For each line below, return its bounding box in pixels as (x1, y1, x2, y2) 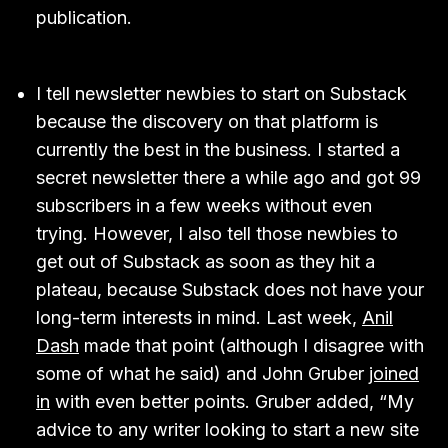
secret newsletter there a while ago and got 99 (36, 167, 421, 188)
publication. (36, 7, 132, 28)
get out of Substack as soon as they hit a (36, 251, 375, 272)
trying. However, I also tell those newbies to (36, 223, 398, 244)
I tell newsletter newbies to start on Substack (36, 83, 407, 104)
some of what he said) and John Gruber (36, 363, 369, 384)
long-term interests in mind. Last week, (36, 307, 362, 328)
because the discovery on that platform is (36, 111, 378, 132)
